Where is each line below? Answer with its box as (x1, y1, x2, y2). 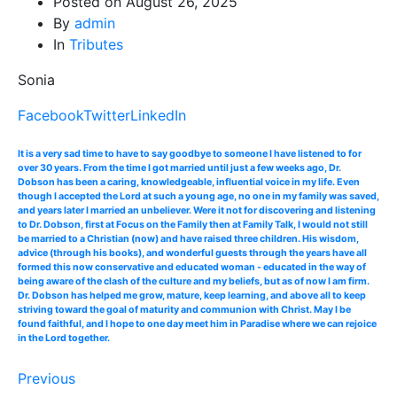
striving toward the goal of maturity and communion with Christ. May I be (18, 304, 351, 316)
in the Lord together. (18, 332, 110, 345)
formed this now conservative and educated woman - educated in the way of (18, 261, 366, 274)
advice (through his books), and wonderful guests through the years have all (18, 247, 367, 260)
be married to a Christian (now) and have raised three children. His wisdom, (18, 233, 359, 245)
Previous (18, 370, 75, 388)
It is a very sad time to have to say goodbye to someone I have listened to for (18, 148, 362, 160)
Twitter (83, 105, 130, 124)
